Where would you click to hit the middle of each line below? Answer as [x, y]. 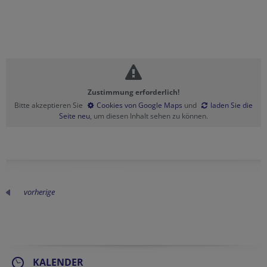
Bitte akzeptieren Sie [49, 105]
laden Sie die [232, 105]
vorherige [39, 192]
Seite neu [74, 116]
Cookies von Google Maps [139, 105]
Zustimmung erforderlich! [133, 92]
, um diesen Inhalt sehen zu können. [149, 116]
